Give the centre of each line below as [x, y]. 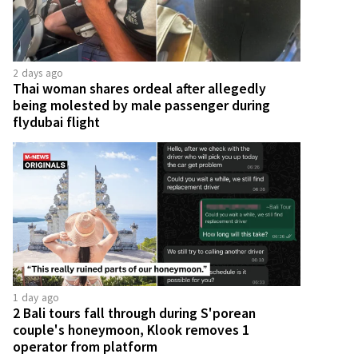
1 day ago [36, 297]
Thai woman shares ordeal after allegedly [139, 88]
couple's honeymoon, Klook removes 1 [131, 330]
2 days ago [38, 73]
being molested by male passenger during [141, 105]
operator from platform [85, 346]
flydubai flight [56, 122]
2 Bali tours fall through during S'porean [134, 313]
